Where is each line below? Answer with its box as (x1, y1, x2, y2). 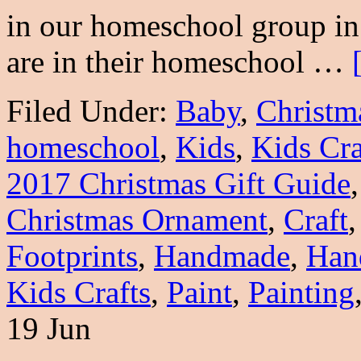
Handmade (154, 238, 290, 273)
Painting (248, 274, 355, 309)
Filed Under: (6, 93, 176, 128)
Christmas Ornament (6, 201, 268, 237)
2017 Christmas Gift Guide (6, 165, 351, 201)
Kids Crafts (6, 274, 151, 309)
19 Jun (6, 310, 91, 346)
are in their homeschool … (6, 44, 352, 79)
